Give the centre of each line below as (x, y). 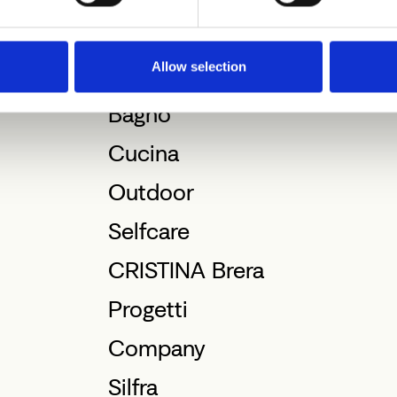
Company (156, 348)
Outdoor (151, 192)
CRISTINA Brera (186, 270)
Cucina (143, 153)
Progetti (148, 309)
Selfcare (148, 231)
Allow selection (198, 66)
